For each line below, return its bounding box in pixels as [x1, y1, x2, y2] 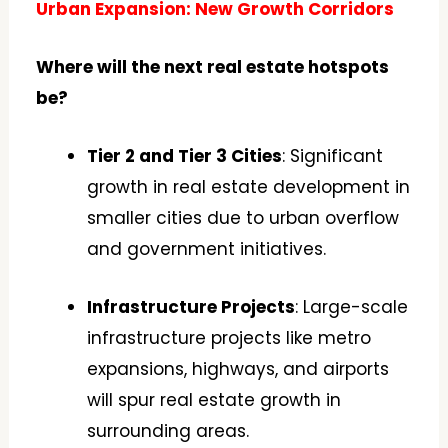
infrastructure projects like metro [87, 326, 372, 351]
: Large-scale [295, 295, 409, 320]
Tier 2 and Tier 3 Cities [87, 144, 283, 169]
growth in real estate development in [87, 175, 411, 200]
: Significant [282, 144, 384, 169]
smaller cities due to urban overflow [87, 206, 400, 231]
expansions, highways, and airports [87, 357, 390, 382]
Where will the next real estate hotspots [36, 54, 390, 79]
